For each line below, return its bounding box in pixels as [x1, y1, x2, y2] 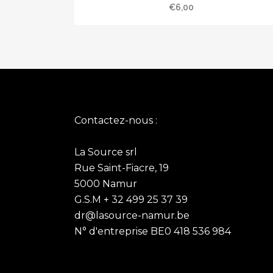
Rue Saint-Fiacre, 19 [74, 162, 169, 174]
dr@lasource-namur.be [74, 210, 190, 221]
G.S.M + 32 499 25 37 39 [74, 194, 188, 205]
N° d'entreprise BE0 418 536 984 [74, 225, 231, 237]
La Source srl [74, 146, 137, 158]
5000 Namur [74, 178, 137, 190]
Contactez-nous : [74, 115, 157, 126]
